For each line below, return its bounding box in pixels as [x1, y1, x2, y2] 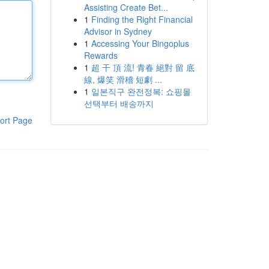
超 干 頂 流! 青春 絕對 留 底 [91, 61, 195, 73]
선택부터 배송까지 [83, 97, 154, 109]
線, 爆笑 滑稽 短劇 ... [83, 73, 162, 85]
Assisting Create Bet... [83, 1, 168, 13]
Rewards [83, 49, 118, 61]
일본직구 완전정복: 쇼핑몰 [91, 85, 191, 97]
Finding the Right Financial [91, 13, 193, 25]
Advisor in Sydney [83, 25, 152, 37]
